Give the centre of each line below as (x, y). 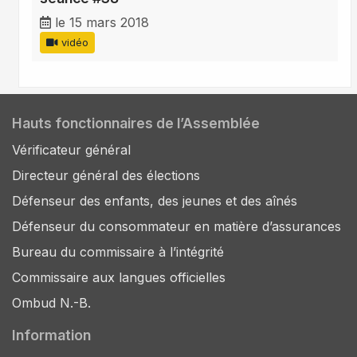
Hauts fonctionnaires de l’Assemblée (136, 124)
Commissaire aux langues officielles (119, 278)
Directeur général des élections (106, 176)
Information (51, 335)
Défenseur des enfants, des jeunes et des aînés (155, 201)
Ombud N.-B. (51, 303)
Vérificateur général (71, 150)
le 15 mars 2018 (102, 23)
